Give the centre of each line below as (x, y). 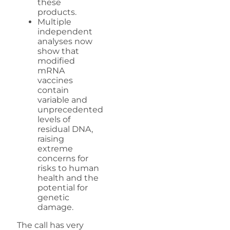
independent (65, 31)
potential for (63, 187)
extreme (55, 148)
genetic (53, 197)
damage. (55, 207)
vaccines (55, 80)
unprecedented (70, 109)
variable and (62, 100)
